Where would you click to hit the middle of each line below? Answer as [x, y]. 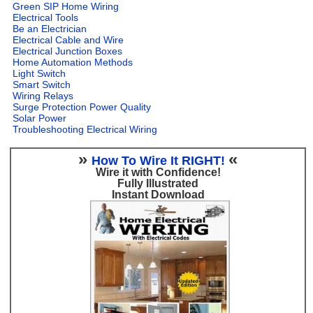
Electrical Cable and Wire [68, 39]
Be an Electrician [50, 28]
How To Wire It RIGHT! [160, 160]
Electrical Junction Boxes [68, 51]
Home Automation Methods [73, 62]
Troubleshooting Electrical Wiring [85, 129]
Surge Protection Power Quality [82, 107]
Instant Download [158, 194]
